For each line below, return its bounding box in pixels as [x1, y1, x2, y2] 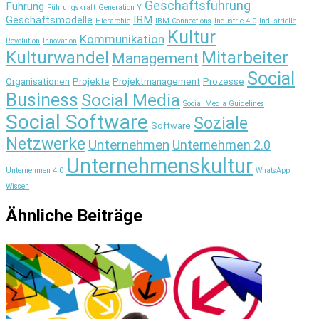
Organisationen [6, 75, 70, 87]
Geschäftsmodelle [6, 13, 93, 26]
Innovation [43, 36, 77, 46]
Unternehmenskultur [66, 153, 253, 178]
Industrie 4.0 [214, 16, 256, 26]
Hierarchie [95, 16, 130, 26]
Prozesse [203, 75, 244, 87]
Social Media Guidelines [183, 98, 264, 108]
